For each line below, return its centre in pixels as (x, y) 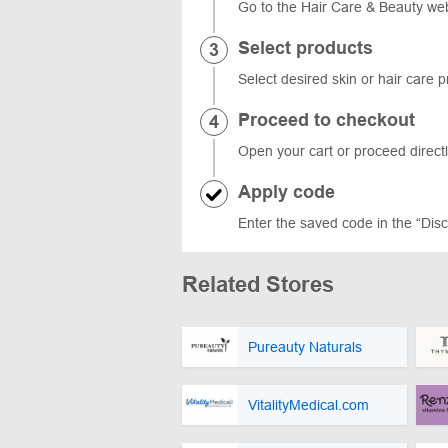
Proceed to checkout (326, 119)
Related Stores (258, 284)
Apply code (286, 191)
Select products (305, 47)
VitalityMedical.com (308, 404)
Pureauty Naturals (305, 346)
